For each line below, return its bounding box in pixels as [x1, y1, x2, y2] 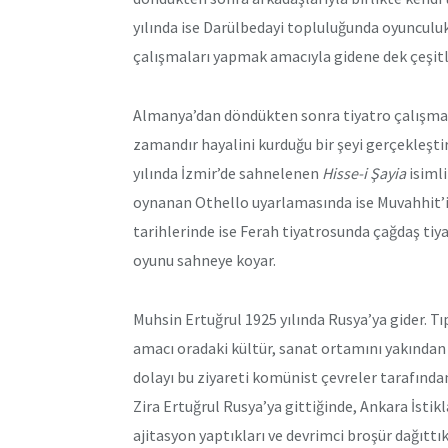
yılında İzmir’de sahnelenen [133, 163, 322, 184]
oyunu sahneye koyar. [133, 250, 276, 271]
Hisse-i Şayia [322, 163, 406, 184]
